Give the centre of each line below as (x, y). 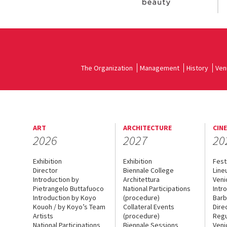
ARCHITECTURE (147, 127)
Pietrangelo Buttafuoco (68, 188)
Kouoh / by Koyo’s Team (69, 206)
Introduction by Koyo (65, 197)
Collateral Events (148, 206)
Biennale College (148, 170)
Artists (43, 216)
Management (160, 68)
